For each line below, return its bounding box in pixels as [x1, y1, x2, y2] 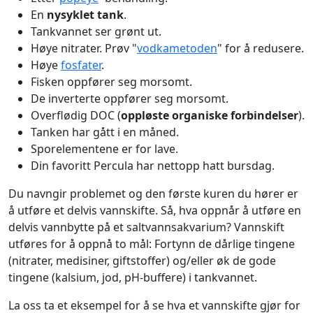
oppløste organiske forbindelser [121, 108, 298, 124]
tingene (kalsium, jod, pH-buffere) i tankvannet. [8, 270, 257, 286]
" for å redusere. [217, 41, 304, 57]
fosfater [61, 57, 101, 73]
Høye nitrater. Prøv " [31, 41, 137, 57]
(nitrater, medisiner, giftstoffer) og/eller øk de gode [8, 253, 276, 269]
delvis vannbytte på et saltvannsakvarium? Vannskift [8, 219, 284, 235]
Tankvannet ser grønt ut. [31, 24, 161, 40]
